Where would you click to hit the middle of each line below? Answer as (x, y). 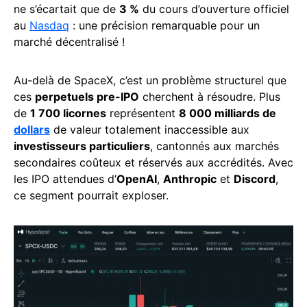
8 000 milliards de (228, 113)
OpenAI (137, 179)
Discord (255, 179)
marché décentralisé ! (69, 42)
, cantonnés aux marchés (214, 146)
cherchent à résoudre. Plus (210, 97)
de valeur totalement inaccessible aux (150, 130)
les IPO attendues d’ (65, 179)
